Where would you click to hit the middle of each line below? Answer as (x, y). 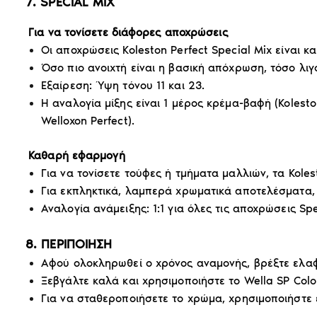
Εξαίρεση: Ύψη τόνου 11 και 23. (123, 85)
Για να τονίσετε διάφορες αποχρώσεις (128, 32)
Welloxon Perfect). (88, 120)
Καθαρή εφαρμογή (77, 155)
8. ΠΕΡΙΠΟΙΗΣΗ (69, 244)
